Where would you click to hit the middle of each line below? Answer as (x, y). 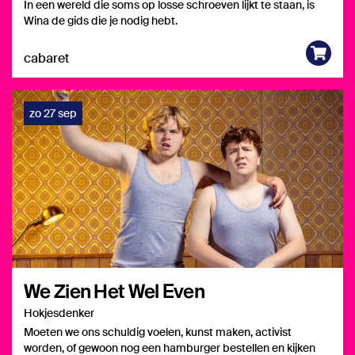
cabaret (46, 58)
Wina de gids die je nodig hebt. (101, 21)
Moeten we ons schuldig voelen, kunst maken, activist (158, 332)
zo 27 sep (53, 113)
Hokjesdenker (59, 313)
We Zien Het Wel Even (114, 290)
